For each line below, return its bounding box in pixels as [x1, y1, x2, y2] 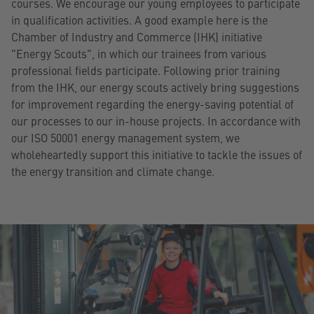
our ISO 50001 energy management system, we [11, 129, 240, 145]
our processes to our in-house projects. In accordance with [11, 112, 301, 128]
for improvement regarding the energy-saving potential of [11, 95, 294, 111]
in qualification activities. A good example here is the [11, 11, 268, 27]
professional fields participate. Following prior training [11, 62, 280, 78]
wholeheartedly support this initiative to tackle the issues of [11, 146, 302, 162]
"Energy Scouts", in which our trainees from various [11, 45, 266, 61]
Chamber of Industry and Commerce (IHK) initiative [11, 28, 262, 44]
